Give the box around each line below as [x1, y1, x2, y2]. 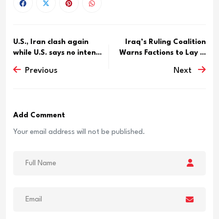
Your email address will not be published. [13, 129, 145, 136]
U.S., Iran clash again [13, 38, 88, 46]
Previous [25, 66, 58, 75]
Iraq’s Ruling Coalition [125, 38, 206, 46]
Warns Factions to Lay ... [119, 49, 206, 57]
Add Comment [13, 112, 65, 120]
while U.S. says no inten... [13, 49, 102, 57]
